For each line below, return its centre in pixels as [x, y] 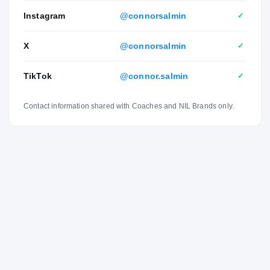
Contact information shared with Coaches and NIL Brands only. [129, 106]
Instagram [45, 15]
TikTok [38, 76]
